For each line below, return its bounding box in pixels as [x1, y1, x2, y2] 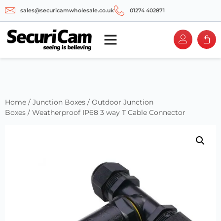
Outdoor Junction [92, 97, 153, 107]
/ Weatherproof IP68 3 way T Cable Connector [26, 108, 185, 117]
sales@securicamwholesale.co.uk [20, 7, 114, 14]
